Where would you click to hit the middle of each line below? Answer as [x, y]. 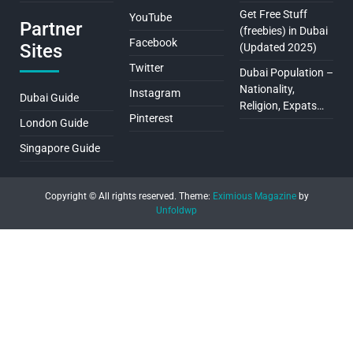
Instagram [155, 93]
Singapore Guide [60, 148]
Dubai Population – [286, 72]
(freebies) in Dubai [283, 30]
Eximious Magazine [254, 196]
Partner [51, 29]
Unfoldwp [176, 210]
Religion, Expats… [281, 105]
